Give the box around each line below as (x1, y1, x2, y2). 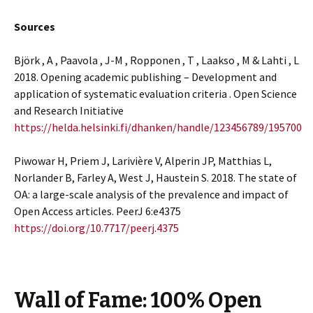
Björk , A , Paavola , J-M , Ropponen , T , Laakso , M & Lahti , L (14, 52, 299, 67)
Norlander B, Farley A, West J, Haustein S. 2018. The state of (14, 170, 297, 184)
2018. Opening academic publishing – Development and (14, 69, 277, 84)
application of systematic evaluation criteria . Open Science (14, 86, 297, 101)
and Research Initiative (14, 103, 124, 117)
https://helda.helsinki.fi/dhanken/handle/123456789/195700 (14, 119, 302, 134)
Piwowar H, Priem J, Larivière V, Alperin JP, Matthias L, (14, 153, 272, 168)
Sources (14, 19, 55, 34)
